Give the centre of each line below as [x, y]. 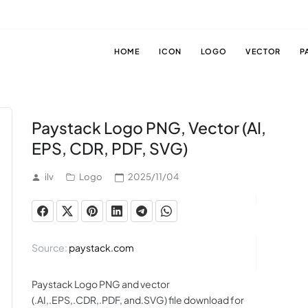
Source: [50, 247]
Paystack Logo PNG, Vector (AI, [148, 128]
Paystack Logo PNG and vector [100, 284]
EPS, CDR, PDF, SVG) [109, 148]
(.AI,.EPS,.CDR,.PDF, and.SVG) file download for [137, 300]
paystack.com [101, 247]
